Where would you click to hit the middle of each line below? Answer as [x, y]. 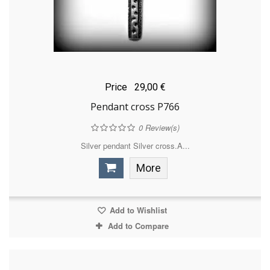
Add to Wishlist [137, 210]
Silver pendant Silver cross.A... [135, 146]
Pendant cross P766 [135, 107]
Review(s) [161, 128]
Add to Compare [138, 226]
